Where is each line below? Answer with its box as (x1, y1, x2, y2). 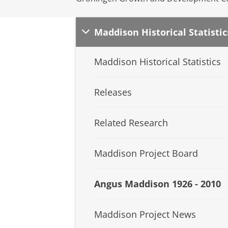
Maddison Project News (94, 208, 196, 221)
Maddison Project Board (94, 147, 198, 160)
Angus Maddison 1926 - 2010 (94, 178, 221, 190)
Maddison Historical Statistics (94, 55, 221, 68)
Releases (94, 86, 132, 99)
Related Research (94, 117, 168, 129)
